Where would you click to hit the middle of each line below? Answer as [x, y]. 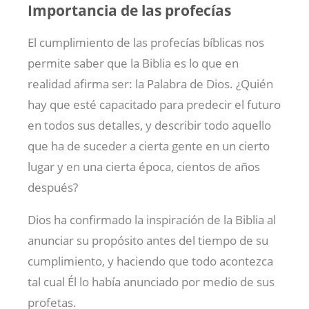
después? [53, 188]
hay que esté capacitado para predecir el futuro [154, 105]
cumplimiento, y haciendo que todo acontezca [150, 261]
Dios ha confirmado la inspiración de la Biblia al [152, 220]
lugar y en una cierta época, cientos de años [144, 167]
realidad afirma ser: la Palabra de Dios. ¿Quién [150, 84]
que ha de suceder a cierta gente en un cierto [149, 146]
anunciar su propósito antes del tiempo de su [148, 241]
